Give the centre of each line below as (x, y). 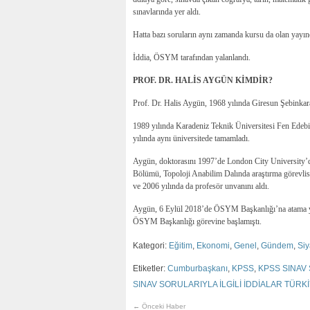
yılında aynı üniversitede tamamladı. (191, 138)
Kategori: (151, 245)
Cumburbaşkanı (198, 268)
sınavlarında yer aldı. (167, 11)
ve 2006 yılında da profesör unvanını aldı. (201, 186)
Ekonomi (213, 245)
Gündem (277, 245)
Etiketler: (150, 268)
